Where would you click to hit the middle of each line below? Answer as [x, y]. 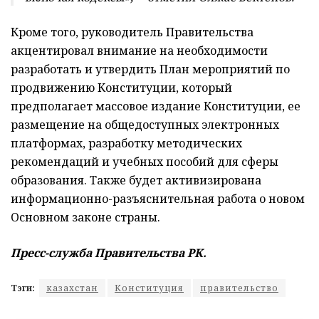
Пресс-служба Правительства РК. [109, 253]
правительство [239, 288]
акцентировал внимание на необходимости [139, 51]
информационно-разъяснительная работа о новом [158, 199]
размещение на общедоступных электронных [145, 125]
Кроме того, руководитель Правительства [132, 32]
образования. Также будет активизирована [136, 181]
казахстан [72, 288]
